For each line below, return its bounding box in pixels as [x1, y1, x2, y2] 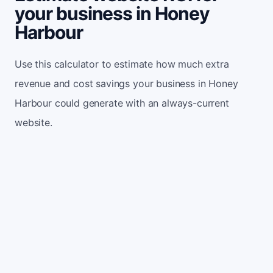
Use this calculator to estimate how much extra [15, 57, 229, 70]
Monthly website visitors [48, 207, 161, 220]
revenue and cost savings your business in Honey [15, 77, 238, 90]
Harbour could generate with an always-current [15, 96, 229, 109]
